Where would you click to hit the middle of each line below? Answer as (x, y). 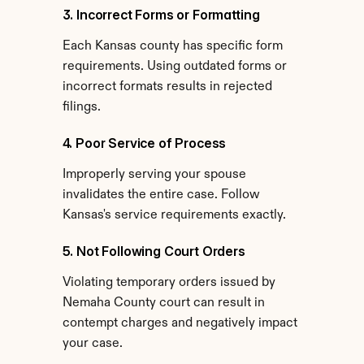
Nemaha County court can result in (163, 303)
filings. (81, 107)
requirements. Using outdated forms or (174, 67)
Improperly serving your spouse (154, 175)
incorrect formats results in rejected (167, 87)
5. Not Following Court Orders (154, 251)
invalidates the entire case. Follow (161, 195)
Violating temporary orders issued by (169, 283)
